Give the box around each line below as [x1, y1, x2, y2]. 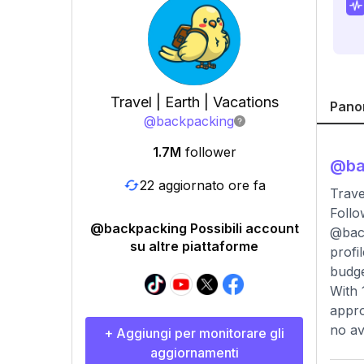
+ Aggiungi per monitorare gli [104, 325, 284, 341]
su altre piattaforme [130, 238, 258, 254]
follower [184, 144, 236, 160]
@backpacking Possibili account [89, 220, 299, 236]
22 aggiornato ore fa [139, 176, 266, 193]
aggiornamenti [149, 344, 239, 361]
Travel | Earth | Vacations [110, 93, 279, 110]
